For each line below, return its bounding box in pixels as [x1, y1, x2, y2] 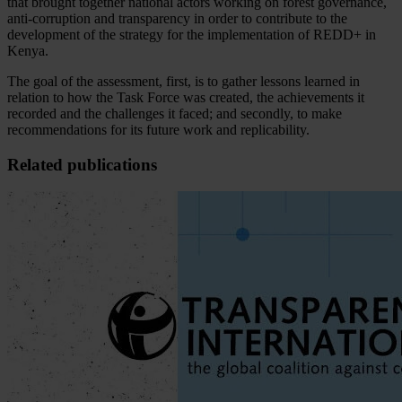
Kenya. [7, 43, 48, 59]
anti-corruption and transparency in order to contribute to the [7, 11, 347, 27]
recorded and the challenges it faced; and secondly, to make [7, 106, 342, 122]
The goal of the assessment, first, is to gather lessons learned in [7, 74, 360, 90]
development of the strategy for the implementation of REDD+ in [7, 27, 376, 43]
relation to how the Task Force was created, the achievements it [7, 90, 364, 106]
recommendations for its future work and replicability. [7, 122, 310, 138]
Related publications [7, 154, 157, 174]
